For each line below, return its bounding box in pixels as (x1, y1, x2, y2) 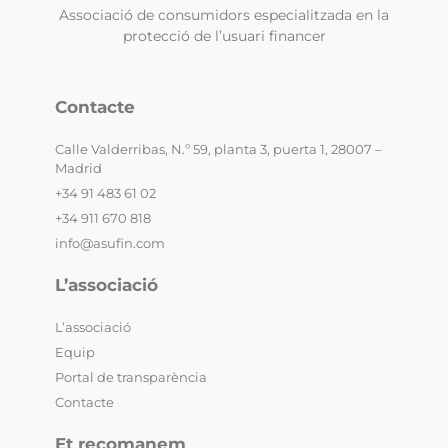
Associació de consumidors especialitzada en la (59, 6, 389, 25)
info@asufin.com (54, 235, 165, 252)
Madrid (54, 160, 102, 177)
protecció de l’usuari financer (122, 27, 326, 46)
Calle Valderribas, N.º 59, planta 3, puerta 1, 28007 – (54, 141, 382, 158)
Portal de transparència (54, 369, 207, 386)
